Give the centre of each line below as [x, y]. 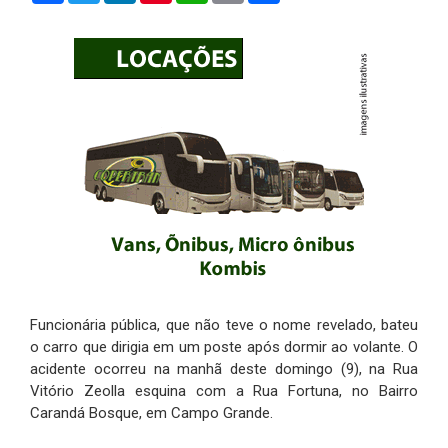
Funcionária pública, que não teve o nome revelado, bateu [224, 324]
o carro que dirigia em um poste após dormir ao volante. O [224, 346]
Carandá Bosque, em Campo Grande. [151, 412]
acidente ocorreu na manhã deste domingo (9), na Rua [224, 368]
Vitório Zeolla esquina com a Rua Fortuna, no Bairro [224, 390]
